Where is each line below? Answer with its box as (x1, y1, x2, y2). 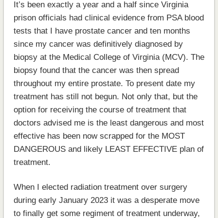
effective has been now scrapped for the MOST (13, 131, 185, 141)
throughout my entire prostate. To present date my (13, 78, 195, 88)
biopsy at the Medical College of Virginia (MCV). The (13, 52, 204, 62)
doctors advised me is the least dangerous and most (13, 118, 204, 127)
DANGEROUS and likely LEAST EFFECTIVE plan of (13, 144, 204, 154)
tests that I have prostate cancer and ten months (13, 26, 190, 36)
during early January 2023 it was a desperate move (13, 195, 200, 205)
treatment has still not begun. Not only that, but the (13, 91, 198, 101)
